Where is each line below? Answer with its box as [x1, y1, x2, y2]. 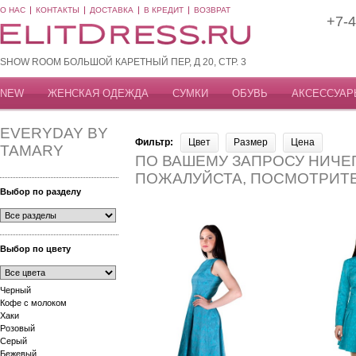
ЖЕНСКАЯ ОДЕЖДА [48, 87, 149, 99]
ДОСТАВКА [90, 6, 133, 14]
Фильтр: [135, 137, 173, 148]
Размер [234, 137, 268, 148]
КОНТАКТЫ [36, 6, 79, 14]
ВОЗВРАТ [194, 6, 230, 14]
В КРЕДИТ [144, 6, 184, 14]
